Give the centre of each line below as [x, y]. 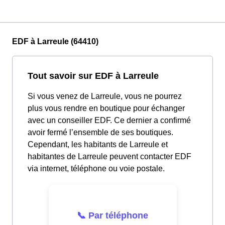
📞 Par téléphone [113, 215]
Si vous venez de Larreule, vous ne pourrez [105, 96]
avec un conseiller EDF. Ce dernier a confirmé [109, 121]
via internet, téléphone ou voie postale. [96, 169]
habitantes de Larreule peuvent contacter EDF [109, 157]
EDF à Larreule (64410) [55, 42]
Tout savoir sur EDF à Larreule [93, 76]
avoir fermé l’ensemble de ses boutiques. [100, 133]
